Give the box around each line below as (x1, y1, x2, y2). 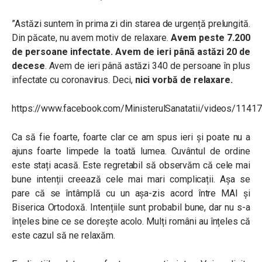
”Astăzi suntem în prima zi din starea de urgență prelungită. (12, 18, 250, 29)
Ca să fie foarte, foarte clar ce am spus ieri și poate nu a (12, 132, 250, 143)
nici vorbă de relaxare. (132, 74, 233, 85)
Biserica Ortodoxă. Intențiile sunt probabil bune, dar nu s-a (12, 202, 250, 213)
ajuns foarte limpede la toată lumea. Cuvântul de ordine (12, 146, 250, 157)
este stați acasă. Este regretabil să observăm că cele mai (12, 160, 250, 171)
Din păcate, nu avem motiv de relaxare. (12, 32, 168, 43)
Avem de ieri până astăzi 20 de (115, 46, 251, 57)
